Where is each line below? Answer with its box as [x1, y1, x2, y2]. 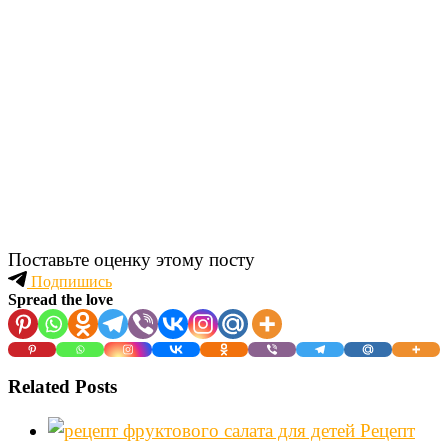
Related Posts [8, 375, 117, 397]
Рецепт [360, 420, 415, 442]
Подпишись [27, 273, 112, 291]
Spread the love [8, 291, 113, 309]
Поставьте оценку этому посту [8, 249, 255, 271]
